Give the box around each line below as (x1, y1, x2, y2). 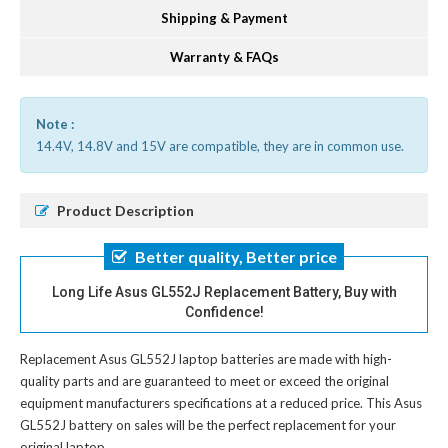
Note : (36, 116, 74, 133)
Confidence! (184, 304, 264, 321)
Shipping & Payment (160, 10, 288, 27)
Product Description (57, 202, 194, 220)
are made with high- (274, 351, 392, 368)
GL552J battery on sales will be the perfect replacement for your (20, 417, 396, 434)
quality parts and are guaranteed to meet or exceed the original (20, 373, 389, 390)
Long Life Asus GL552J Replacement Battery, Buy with (51, 284, 397, 301)
